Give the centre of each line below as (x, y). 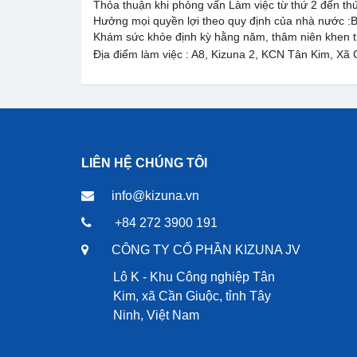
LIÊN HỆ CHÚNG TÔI (144, 163)
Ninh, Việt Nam (156, 315)
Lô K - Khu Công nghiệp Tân (194, 277)
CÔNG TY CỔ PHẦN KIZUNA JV (206, 250)
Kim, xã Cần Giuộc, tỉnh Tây (192, 296)
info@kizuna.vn (155, 196)
